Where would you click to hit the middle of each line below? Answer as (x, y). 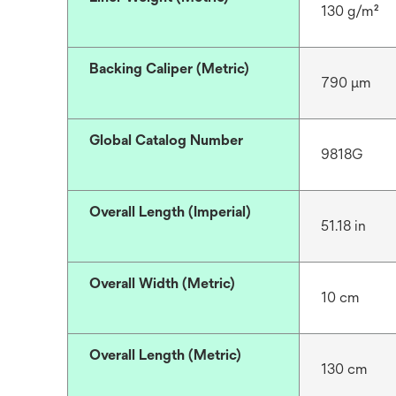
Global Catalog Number (166, 140)
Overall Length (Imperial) (170, 212)
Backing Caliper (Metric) (169, 69)
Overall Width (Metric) (162, 283)
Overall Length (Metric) (165, 355)
